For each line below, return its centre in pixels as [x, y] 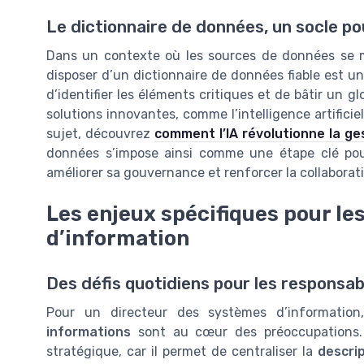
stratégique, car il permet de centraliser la [182, 351]
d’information [118, 238]
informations [89, 331]
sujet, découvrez [100, 134]
